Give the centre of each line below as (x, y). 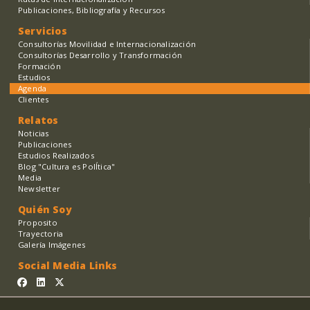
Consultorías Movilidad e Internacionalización (107, 44)
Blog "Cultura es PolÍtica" (67, 167)
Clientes (34, 100)
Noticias (34, 134)
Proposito (38, 223)
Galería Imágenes (52, 245)
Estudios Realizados (56, 156)
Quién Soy (45, 210)
